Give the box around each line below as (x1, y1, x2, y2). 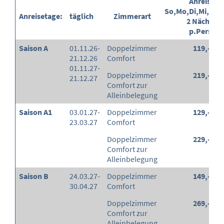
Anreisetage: (19, 11, 62, 21)
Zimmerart (113, 11, 151, 21)
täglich (69, 11, 93, 21)
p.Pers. (189, 26, 214, 36)
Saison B (19, 171, 48, 181)
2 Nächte (186, 16, 216, 26)
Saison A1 (19, 107, 52, 117)
